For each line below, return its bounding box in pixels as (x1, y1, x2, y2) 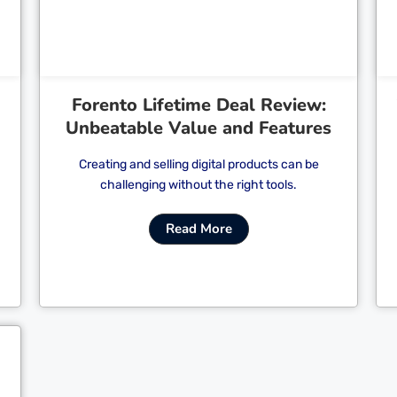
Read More (165, 220, 232, 237)
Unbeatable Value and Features (66, 116, 331, 140)
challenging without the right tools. (100, 177, 297, 192)
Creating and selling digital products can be (78, 157, 319, 172)
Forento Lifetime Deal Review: (71, 93, 326, 117)
